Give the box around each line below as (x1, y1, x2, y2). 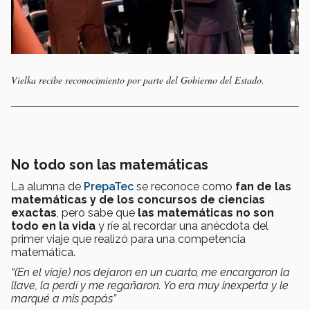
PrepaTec (84, 179, 134, 193)
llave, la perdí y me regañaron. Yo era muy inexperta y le (11, 278, 289, 292)
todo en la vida (11, 219, 95, 232)
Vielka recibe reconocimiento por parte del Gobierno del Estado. (11, 73, 264, 86)
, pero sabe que (57, 206, 138, 219)
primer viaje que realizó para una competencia (11, 232, 246, 246)
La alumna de (11, 179, 84, 193)
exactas (11, 206, 57, 219)
